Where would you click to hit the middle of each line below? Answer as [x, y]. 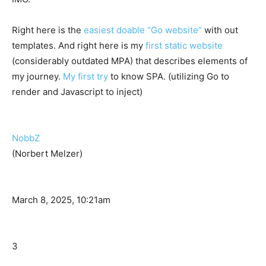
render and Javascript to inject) [77, 92]
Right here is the [48, 30]
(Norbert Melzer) [47, 154]
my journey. [37, 77]
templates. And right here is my [79, 46]
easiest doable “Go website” [143, 30]
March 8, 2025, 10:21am [61, 200]
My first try [85, 77]
